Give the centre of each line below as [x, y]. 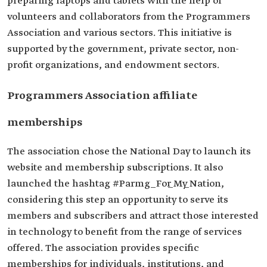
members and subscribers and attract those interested [133, 216]
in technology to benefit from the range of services [125, 232]
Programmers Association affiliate [102, 96]
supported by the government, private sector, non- [123, 49]
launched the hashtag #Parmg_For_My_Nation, [116, 184]
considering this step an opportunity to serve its [118, 200]
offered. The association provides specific [103, 248]
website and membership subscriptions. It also [115, 168]
